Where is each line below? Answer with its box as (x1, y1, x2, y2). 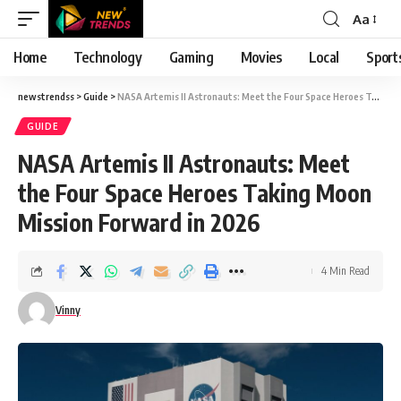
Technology (73, 48, 142, 66)
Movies (240, 48, 282, 66)
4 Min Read (321, 264, 370, 277)
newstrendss (18, 90, 74, 102)
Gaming (168, 48, 214, 66)
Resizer (352, 42, 396, 60)
